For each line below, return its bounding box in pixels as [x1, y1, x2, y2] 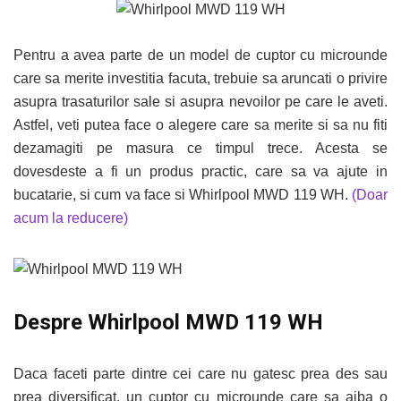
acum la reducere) [13, 210, 128, 226]
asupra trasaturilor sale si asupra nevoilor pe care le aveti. [13, 94, 388, 109]
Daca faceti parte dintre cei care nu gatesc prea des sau [13, 366, 388, 381]
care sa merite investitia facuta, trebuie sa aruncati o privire [13, 71, 388, 86]
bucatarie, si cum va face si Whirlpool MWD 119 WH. [13, 187, 352, 202]
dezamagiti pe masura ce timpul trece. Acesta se [13, 141, 388, 156]
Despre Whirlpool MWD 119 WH [13, 310, 323, 335]
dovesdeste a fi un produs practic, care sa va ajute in [13, 164, 388, 179]
